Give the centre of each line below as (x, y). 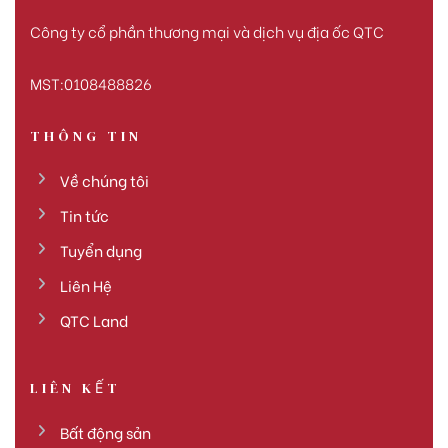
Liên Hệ (86, 285)
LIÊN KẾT (75, 388)
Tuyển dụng (101, 250)
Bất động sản (105, 432)
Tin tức (84, 215)
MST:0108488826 (91, 83)
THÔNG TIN (86, 136)
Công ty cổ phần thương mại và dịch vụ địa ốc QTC (207, 30)
